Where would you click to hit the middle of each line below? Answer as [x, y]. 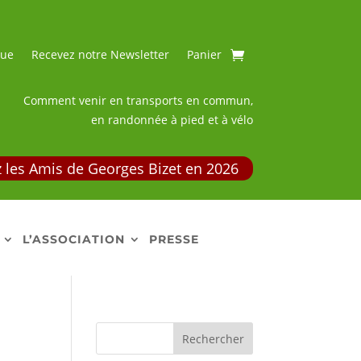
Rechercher [213, 338]
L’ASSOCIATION [73, 240]
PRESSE [174, 240]
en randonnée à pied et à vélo [172, 119]
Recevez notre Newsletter [100, 54]
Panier [204, 54]
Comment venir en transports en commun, [138, 100]
